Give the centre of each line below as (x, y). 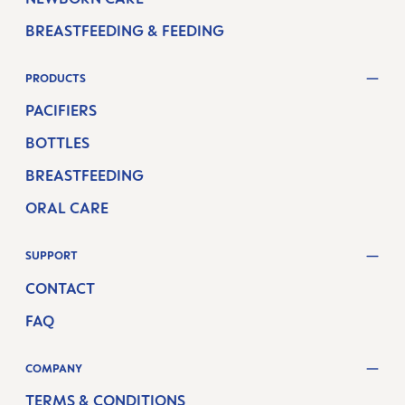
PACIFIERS (61, 110)
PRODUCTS (56, 78)
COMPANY (54, 368)
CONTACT (60, 288)
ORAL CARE (67, 208)
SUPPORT (52, 256)
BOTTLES (57, 143)
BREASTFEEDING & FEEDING (125, 30)
